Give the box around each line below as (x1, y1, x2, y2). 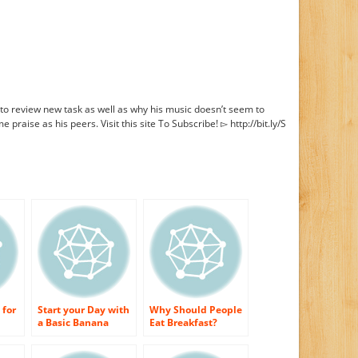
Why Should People (149, 304, 242, 316)
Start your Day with (38, 304, 129, 316)
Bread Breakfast (38, 329, 113, 342)
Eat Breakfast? (149, 316, 217, 329)
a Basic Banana (38, 316, 109, 329)
